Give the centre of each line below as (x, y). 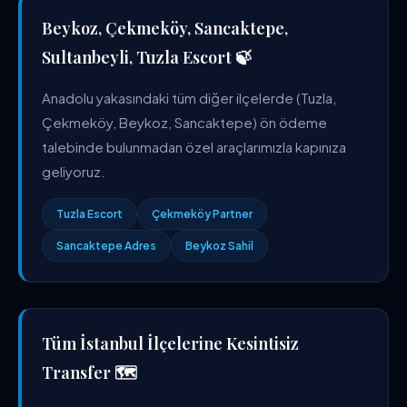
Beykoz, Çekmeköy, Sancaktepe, (165, 28)
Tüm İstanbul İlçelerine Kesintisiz (170, 343)
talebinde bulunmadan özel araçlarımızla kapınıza (194, 147)
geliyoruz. (74, 171)
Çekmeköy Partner (202, 214)
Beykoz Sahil (219, 246)
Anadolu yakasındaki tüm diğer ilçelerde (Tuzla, (189, 98)
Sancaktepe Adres (106, 246)
